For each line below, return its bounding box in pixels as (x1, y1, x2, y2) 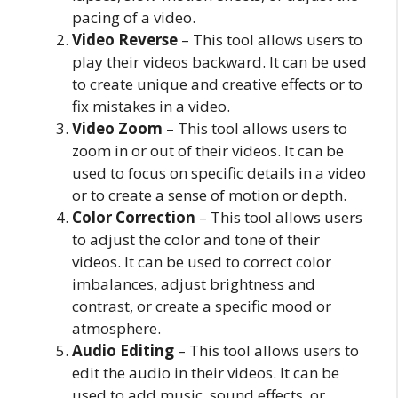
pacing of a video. (72, 6, 195, 28)
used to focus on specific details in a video (72, 162, 366, 183)
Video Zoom (72, 117, 163, 139)
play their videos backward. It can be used (72, 51, 367, 72)
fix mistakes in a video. (72, 95, 230, 116)
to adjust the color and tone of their (72, 228, 320, 250)
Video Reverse (72, 28, 178, 50)
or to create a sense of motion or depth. (72, 184, 346, 205)
